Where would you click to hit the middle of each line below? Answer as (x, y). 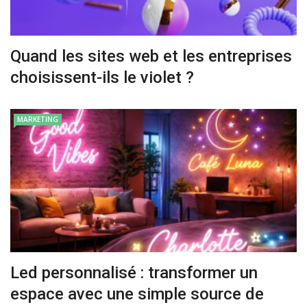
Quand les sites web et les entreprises (151, 56)
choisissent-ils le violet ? (102, 77)
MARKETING (38, 119)
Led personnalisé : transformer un (134, 272)
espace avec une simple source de (137, 294)
